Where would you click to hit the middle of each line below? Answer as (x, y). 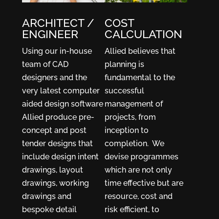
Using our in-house (57, 51)
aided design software (62, 104)
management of (134, 104)
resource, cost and (139, 197)
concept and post (54, 131)
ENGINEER (50, 34)
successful (125, 91)
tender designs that (57, 144)
